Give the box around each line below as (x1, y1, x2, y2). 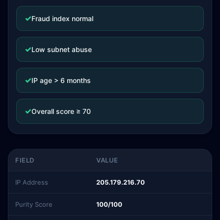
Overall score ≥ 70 (31, 107, 91, 115)
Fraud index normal (31, 14, 93, 23)
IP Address (15, 178, 48, 186)
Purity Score (15, 200, 53, 208)
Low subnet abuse (31, 45, 92, 54)
